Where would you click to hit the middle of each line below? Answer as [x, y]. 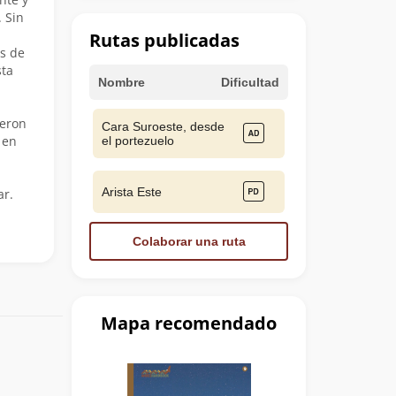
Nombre [122, 82]
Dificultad [250, 82]
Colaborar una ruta [189, 241]
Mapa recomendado [189, 323]
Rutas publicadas [164, 40]
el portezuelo [138, 140]
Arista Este [132, 191]
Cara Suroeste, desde [163, 126]
